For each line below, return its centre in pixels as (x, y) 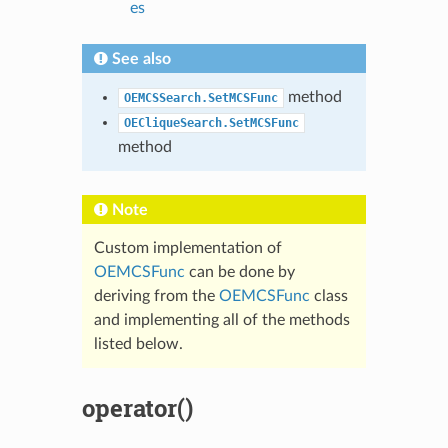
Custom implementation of (187, 247)
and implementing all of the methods (221, 319)
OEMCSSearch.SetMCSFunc (200, 97)
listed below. (138, 343)
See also (141, 58)
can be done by (239, 271)
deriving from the (156, 295)
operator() (137, 407)
